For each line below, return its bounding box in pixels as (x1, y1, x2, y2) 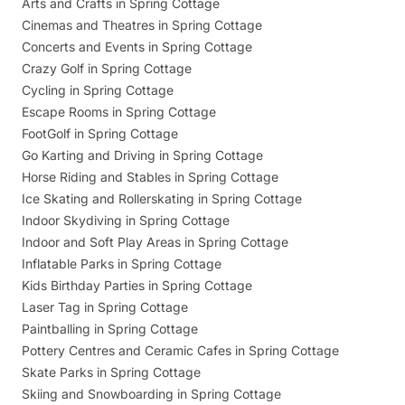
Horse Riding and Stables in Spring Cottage (22, 169, 278, 185)
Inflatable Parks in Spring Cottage (22, 256, 221, 272)
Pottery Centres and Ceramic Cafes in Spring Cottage (22, 343, 339, 359)
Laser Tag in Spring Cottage (22, 299, 188, 316)
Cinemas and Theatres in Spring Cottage (22, 17, 262, 33)
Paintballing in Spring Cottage (22, 321, 198, 337)
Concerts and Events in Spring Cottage (22, 39, 252, 55)
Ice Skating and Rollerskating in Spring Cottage (22, 191, 302, 207)
